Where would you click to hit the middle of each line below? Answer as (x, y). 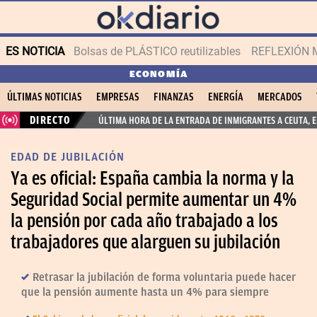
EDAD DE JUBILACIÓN (68, 157)
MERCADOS (280, 97)
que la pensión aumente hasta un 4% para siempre (145, 292)
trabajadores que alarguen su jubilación (145, 242)
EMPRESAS (118, 97)
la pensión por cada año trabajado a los (144, 221)
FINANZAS (174, 97)
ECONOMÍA (158, 74)
